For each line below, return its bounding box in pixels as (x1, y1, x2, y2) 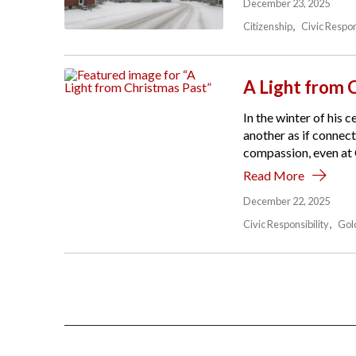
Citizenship (242, 20, 292, 33)
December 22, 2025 (242, 195, 330, 208)
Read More (242, 168, 304, 184)
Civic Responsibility (242, 218, 329, 231)
